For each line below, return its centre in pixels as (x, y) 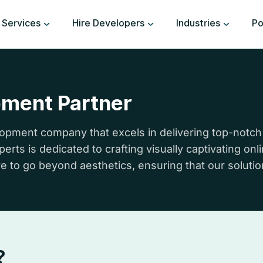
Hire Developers (108, 23)
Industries (198, 23)
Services (21, 23)
